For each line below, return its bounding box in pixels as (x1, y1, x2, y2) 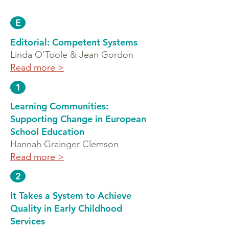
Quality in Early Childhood (10, 202, 122, 214)
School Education (10, 126, 84, 138)
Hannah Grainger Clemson (10, 139, 119, 150)
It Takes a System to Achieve (10, 190, 131, 201)
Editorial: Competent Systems (10, 36, 138, 48)
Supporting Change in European (10, 113, 146, 125)
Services (10, 215, 45, 227)
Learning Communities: (10, 100, 108, 112)
